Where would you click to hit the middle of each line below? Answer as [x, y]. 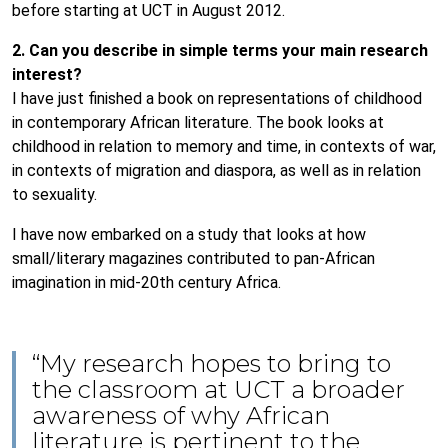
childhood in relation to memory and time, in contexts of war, [224, 146]
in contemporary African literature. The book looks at [198, 122]
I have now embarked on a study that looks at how [189, 234]
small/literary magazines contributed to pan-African [193, 258]
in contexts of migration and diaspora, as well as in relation [216, 170]
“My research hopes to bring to [211, 363]
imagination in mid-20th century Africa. [146, 282]
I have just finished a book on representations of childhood [217, 98]
